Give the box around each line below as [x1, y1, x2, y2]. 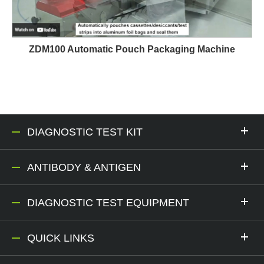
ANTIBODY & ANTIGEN [27, 161, 141, 174]
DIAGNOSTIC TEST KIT [27, 126, 143, 138]
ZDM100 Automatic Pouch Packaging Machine [29, 44, 235, 55]
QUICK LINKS [27, 232, 94, 245]
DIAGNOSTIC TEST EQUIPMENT [27, 197, 189, 209]
